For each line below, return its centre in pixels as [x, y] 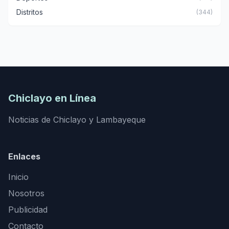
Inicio [18, 177]
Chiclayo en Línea [52, 98]
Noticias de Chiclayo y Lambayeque [77, 120]
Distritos [30, 12]
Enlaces [24, 156]
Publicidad [28, 210]
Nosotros [26, 193]
